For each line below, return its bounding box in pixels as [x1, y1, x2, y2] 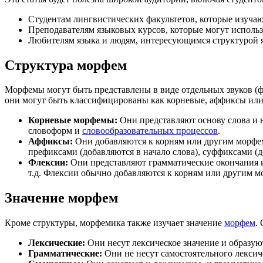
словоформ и [28, 126, 82, 136]
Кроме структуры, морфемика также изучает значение [5, 218, 224, 228]
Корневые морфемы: [28, 115, 117, 126]
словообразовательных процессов [82, 126, 218, 136]
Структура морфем [5, 57, 127, 73]
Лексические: [28, 238, 85, 248]
